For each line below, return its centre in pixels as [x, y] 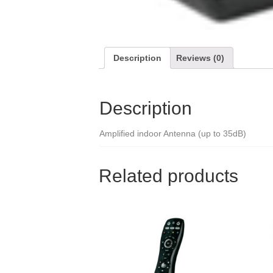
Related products [168, 176]
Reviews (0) [200, 58]
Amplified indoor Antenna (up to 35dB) [173, 134]
